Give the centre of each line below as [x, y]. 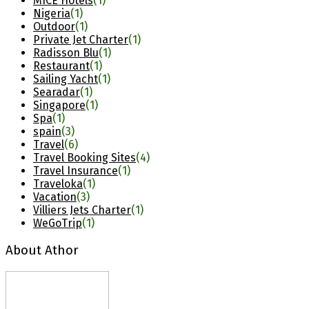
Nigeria [52, 14]
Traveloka [58, 184]
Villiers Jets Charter [82, 210]
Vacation [55, 197]
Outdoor [54, 27]
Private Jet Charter [81, 40]
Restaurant [61, 66]
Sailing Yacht [66, 79]
